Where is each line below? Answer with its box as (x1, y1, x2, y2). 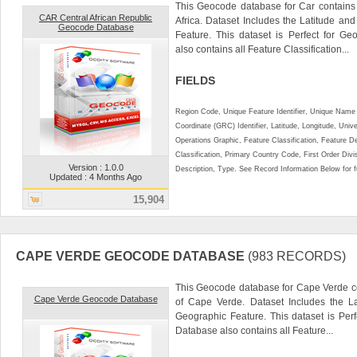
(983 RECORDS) (248, 249, 346, 263)
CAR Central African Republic (39, 12, 152, 22)
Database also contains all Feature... (175, 324, 333, 336)
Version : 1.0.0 (68, 162, 124, 172)
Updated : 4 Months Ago (49, 171, 142, 182)
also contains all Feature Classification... (175, 43, 349, 55)
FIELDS (175, 73, 215, 87)
